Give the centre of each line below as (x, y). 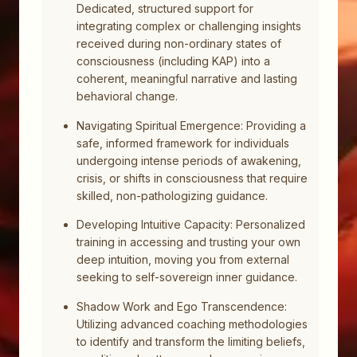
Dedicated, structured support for (165, 9)
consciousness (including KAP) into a (173, 61)
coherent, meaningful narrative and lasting (186, 79)
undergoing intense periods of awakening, (188, 160)
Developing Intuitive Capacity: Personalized (190, 225)
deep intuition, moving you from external (182, 260)
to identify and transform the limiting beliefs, (190, 341)
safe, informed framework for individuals (182, 143)
